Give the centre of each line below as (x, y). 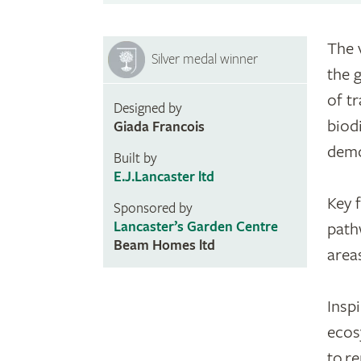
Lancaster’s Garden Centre (195, 227)
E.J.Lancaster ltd (164, 177)
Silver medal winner (205, 60)
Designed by (147, 109)
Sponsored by (153, 209)
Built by (135, 159)
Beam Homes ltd (164, 246)
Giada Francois (159, 127)
